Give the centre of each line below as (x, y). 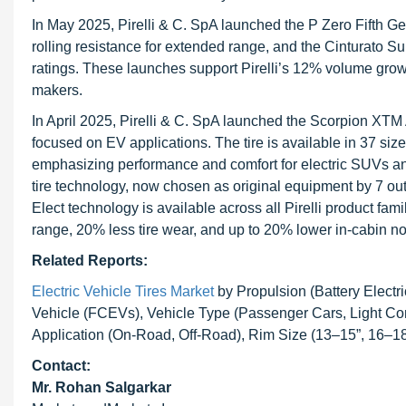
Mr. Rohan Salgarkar (101, 387)
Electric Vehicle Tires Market (123, 291)
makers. (57, 90)
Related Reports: (90, 261)
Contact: (61, 366)
